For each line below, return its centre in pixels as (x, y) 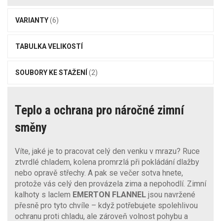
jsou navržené (171, 194)
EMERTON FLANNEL (109, 194)
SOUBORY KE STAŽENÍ (52, 72)
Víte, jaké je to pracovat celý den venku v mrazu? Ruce (107, 151)
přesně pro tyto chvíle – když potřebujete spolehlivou (106, 205)
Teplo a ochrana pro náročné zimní (99, 110)
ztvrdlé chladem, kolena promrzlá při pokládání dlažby (107, 162)
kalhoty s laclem (44, 194)
